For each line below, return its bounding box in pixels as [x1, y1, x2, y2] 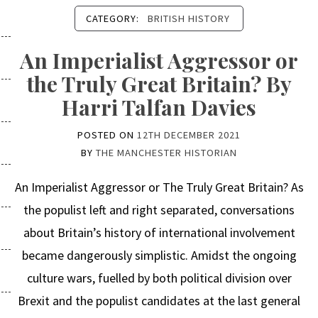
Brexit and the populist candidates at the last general [18, 292, 300, 309]
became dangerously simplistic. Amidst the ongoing [21, 247, 297, 263]
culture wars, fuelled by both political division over [26, 270, 292, 286]
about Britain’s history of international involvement [23, 224, 295, 241]
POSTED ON [77, 128, 137, 141]
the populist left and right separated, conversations [23, 202, 295, 218]
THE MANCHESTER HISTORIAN [96, 146, 237, 159]
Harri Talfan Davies [62, 93, 256, 121]
